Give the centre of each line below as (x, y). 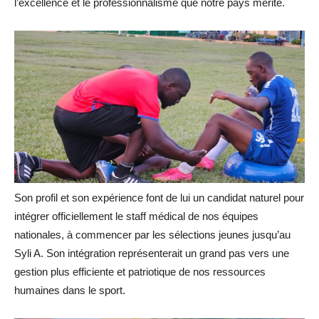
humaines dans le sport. (70, 291)
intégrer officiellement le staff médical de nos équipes (136, 216)
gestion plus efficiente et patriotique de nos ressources (140, 272)
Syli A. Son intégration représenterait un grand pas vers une (152, 253)
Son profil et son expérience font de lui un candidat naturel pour (159, 198)
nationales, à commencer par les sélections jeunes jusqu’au (152, 235)
